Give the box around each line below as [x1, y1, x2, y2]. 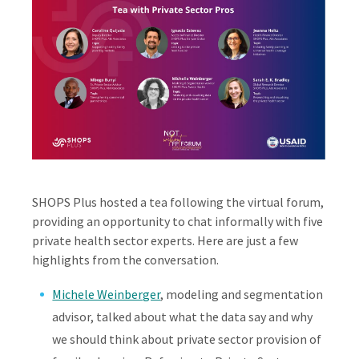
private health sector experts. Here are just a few [32, 232, 299, 249]
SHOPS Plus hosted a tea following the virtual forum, [32, 194, 325, 211]
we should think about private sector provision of [52, 331, 322, 347]
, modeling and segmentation [160, 286, 324, 302]
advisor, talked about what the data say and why [52, 309, 313, 325]
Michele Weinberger [52, 286, 161, 302]
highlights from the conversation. [32, 252, 220, 268]
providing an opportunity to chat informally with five [32, 213, 324, 230]
